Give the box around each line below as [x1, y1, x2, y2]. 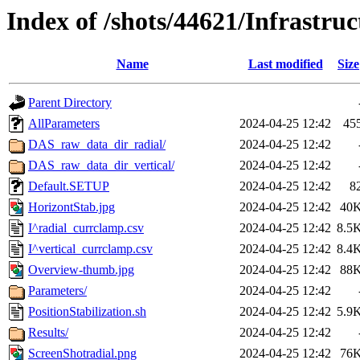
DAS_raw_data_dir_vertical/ [28, 158, 174, 173]
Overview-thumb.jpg [28, 263, 134, 277]
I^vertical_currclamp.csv [28, 242, 153, 256]
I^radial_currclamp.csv [28, 221, 144, 235]
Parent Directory [28, 96, 112, 110]
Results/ [28, 325, 68, 340]
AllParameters [28, 117, 100, 131]
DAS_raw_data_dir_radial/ [28, 137, 166, 152]
